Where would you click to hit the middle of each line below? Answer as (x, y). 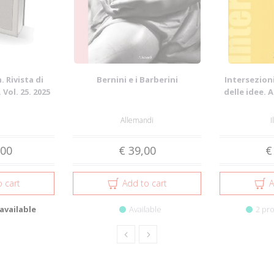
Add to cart (145, 183)
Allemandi (137, 120)
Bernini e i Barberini (137, 80)
